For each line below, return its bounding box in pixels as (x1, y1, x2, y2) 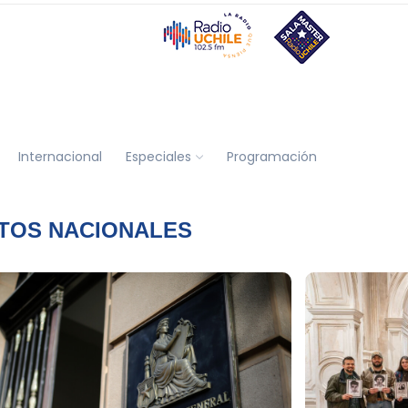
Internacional (17, 147, 102, 166)
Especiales (125, 147, 191, 166)
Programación (226, 147, 317, 166)
